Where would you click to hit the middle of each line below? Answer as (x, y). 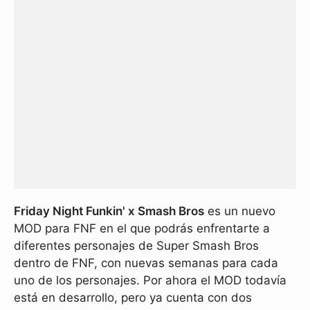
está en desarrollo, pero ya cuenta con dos (133, 298)
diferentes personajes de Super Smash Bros (136, 246)
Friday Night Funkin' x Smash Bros (109, 211)
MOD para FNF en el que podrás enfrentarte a (142, 228)
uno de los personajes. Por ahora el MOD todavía (150, 280)
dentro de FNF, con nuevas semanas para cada (146, 263)
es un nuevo (240, 211)
